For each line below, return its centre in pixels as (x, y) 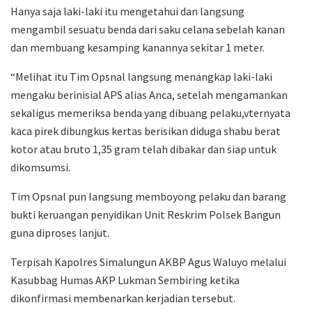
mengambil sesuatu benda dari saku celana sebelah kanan (148, 30)
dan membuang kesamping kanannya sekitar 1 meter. (138, 48)
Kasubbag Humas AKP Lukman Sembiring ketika (125, 280)
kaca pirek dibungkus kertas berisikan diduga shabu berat (146, 131)
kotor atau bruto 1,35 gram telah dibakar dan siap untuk (143, 149)
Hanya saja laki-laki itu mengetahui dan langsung (127, 11)
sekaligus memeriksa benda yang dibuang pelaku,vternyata (150, 113)
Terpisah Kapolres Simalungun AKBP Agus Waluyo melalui (148, 262)
